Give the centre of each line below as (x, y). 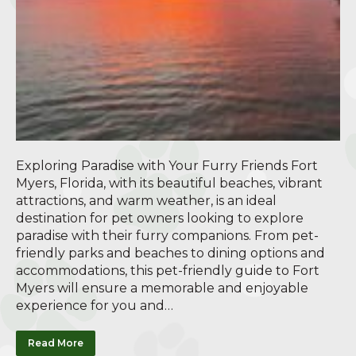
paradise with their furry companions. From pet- (167, 235)
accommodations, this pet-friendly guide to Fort (168, 270)
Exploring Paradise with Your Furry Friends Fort (167, 165)
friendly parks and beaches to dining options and (170, 253)
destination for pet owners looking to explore (160, 218)
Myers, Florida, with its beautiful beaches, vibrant (169, 183)
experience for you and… (95, 305)
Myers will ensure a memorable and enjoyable (162, 288)
